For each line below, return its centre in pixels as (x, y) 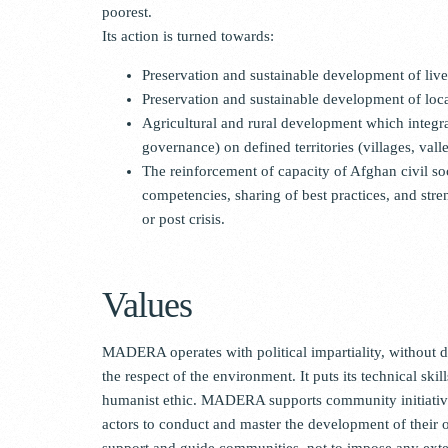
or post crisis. (183, 218)
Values (147, 304)
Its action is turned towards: (188, 35)
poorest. (127, 11)
